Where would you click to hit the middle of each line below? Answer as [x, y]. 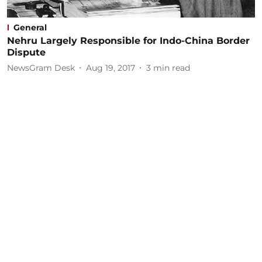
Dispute [26, 52]
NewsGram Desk [41, 68]
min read [172, 68]
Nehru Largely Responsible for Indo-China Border [128, 41]
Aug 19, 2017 [111, 68]
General [30, 27]
